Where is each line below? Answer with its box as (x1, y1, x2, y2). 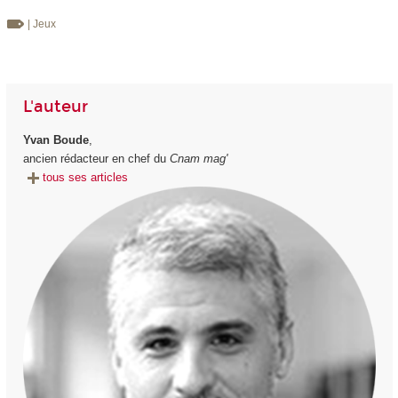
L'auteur (22, 97, 88, 117)
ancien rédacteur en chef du (22, 151, 170, 165)
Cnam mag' (169, 151, 227, 165)
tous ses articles (42, 170, 128, 184)
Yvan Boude (22, 132, 89, 147)
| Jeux (27, 18, 56, 31)
